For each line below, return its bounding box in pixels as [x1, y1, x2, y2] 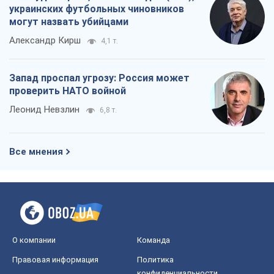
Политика [137, 255, 174, 265]
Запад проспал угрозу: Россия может [9, 72, 190, 84]
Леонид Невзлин [9, 104, 80, 116]
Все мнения [9, 146, 63, 158]
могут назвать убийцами [9, 16, 128, 28]
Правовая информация [12, 255, 98, 265]
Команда [137, 235, 170, 245]
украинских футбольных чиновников [9, 3, 184, 15]
